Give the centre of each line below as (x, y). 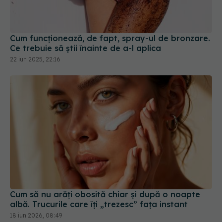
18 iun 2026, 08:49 (36, 215)
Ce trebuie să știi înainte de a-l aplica (85, 48)
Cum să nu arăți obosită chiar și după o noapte (105, 194)
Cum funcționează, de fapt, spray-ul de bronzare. (110, 38)
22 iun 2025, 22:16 (35, 59)
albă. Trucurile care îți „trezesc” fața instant (99, 204)
